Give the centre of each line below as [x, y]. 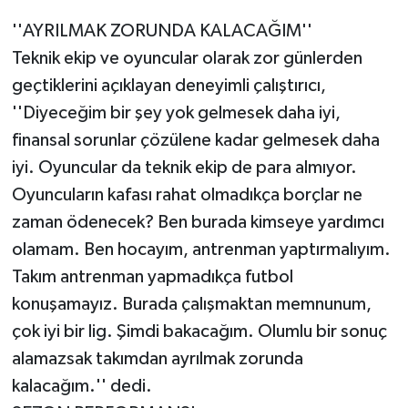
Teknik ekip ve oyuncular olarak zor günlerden [187, 58]
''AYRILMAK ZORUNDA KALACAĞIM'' [162, 31]
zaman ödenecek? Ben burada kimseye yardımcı [198, 222]
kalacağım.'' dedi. [82, 386]
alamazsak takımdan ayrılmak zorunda [157, 358]
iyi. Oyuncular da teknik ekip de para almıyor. [184, 167]
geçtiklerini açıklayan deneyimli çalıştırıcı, [168, 85]
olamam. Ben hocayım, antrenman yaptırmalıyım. [201, 249]
